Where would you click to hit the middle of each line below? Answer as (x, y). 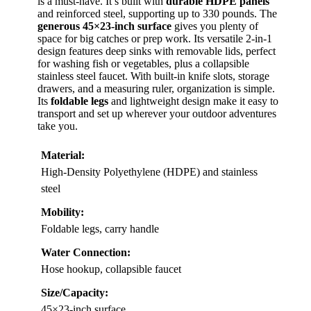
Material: (63, 155)
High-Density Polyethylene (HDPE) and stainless (149, 172)
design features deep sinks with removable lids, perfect (157, 51)
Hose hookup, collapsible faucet (111, 269)
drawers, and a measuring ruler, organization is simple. (156, 89)
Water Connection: (86, 252)
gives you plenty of (215, 26)
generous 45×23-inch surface (104, 26)
